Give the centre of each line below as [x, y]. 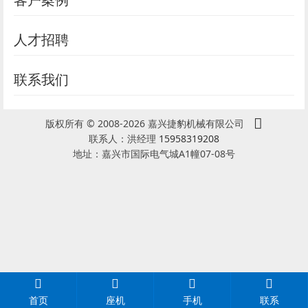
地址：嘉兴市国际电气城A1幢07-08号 [154, 154]
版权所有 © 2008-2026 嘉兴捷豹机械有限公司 [150, 123]
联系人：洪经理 [124, 139]
